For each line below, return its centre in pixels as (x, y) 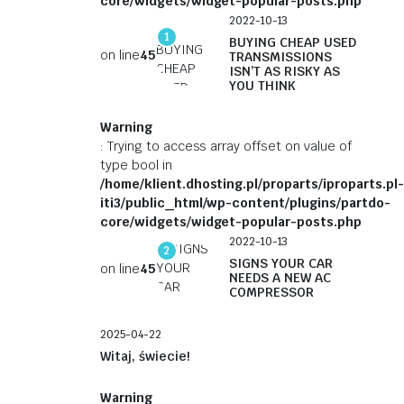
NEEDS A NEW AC (280, 278)
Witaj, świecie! (145, 356)
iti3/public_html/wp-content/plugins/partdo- (245, 203)
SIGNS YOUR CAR (280, 263)
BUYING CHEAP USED (292, 42)
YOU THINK (262, 86)
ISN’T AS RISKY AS (284, 71)
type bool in (136, 165)
